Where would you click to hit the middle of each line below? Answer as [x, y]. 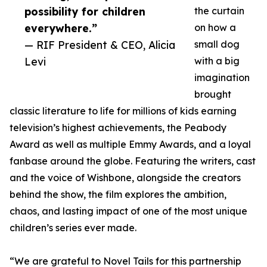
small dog [217, 44]
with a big [217, 61]
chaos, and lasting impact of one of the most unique [128, 211]
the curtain [219, 11]
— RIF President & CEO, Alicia [100, 45]
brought [213, 94]
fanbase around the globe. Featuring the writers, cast [133, 161]
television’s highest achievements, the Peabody [118, 128]
